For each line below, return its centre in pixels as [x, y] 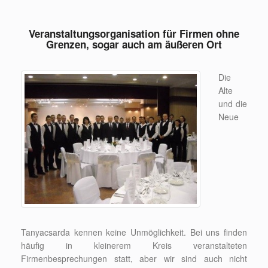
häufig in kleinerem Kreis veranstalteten [134, 245]
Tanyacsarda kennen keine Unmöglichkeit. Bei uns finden [134, 232]
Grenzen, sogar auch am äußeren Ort [134, 44]
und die [233, 103]
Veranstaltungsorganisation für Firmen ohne [134, 33]
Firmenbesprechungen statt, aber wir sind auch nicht [134, 258]
